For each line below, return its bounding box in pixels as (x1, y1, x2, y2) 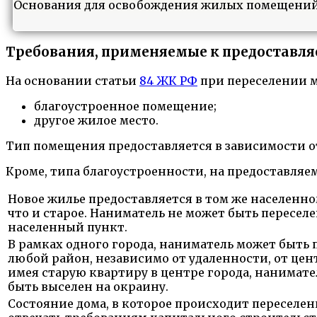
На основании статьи (6, 73, 139, 88)
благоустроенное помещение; (34, 98, 217, 113)
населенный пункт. (8, 219, 127, 234)
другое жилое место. (34, 113, 158, 127)
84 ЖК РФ (139, 73, 197, 88)
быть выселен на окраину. (8, 279, 168, 294)
